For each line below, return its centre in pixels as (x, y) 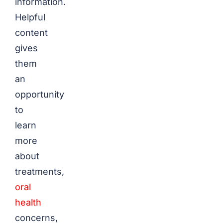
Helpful (30, 17)
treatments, (40, 171)
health (28, 202)
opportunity (40, 94)
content (31, 33)
